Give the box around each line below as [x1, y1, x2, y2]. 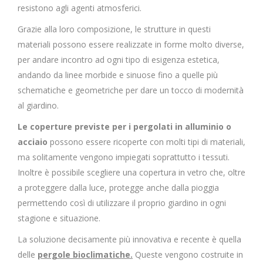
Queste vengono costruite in [133, 249, 243, 260]
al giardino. [18, 100, 59, 111]
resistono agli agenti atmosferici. [18, 2, 141, 14]
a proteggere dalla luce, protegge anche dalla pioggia [18, 182, 219, 193]
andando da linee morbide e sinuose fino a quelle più [18, 69, 218, 80]
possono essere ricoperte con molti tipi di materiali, [48, 136, 245, 147]
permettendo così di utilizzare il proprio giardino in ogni [18, 197, 226, 208]
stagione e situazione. [18, 213, 100, 224]
